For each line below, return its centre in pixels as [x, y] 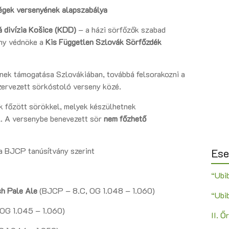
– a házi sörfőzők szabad [121, 30]
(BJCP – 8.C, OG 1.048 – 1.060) [96, 191]
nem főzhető [125, 119]
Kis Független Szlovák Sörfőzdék [104, 42]
